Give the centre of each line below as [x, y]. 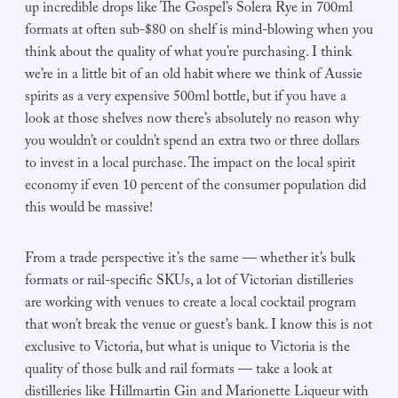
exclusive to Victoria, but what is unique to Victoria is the [187, 349]
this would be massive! [89, 210]
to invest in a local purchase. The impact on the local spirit [190, 165]
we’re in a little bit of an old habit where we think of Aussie [194, 76]
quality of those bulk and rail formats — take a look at [179, 371]
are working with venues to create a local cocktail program [191, 305]
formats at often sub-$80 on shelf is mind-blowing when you [199, 32]
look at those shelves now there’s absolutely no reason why [192, 121]
